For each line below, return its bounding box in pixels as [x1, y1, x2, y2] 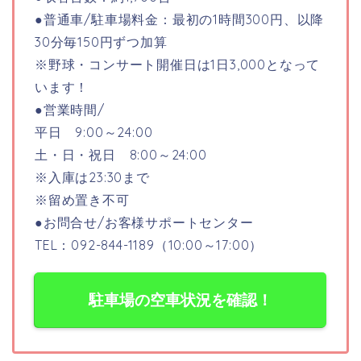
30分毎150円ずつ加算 [35, 33, 168, 50]
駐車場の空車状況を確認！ [89, 289, 272, 309]
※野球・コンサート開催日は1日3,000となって [35, 56, 321, 73]
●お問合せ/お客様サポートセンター [35, 214, 254, 230]
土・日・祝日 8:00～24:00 [35, 146, 207, 163]
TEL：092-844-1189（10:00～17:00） [35, 236, 263, 253]
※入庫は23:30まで [35, 168, 150, 185]
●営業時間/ [35, 101, 105, 118]
